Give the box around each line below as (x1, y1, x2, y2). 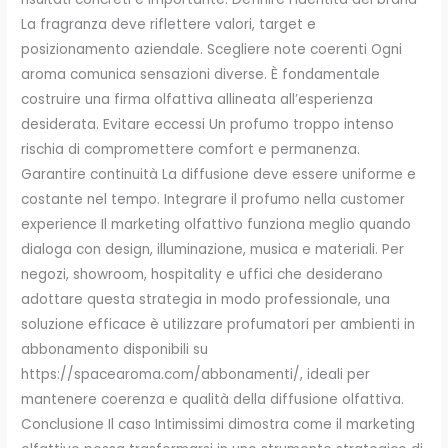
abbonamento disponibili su (21, 339, 209, 359)
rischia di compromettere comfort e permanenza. (21, 139, 361, 159)
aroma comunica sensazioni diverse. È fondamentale (21, 64, 381, 84)
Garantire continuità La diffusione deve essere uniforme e (21, 164, 417, 184)
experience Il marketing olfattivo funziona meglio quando (21, 214, 412, 234)
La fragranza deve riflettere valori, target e (21, 14, 317, 34)
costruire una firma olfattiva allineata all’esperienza (21, 89, 374, 109)
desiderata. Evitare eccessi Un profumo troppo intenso (21, 114, 395, 134)
